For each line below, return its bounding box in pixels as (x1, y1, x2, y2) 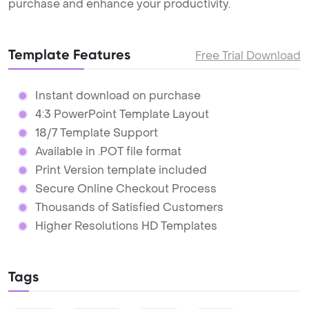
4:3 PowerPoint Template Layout (34, 107, 209, 122)
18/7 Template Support (34, 126, 158, 141)
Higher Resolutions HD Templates (34, 219, 217, 234)
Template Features (8, 46, 130, 63)
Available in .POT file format (34, 144, 181, 159)
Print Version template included (34, 163, 207, 178)
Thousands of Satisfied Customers (34, 200, 223, 215)
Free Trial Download (195, 48, 301, 63)
